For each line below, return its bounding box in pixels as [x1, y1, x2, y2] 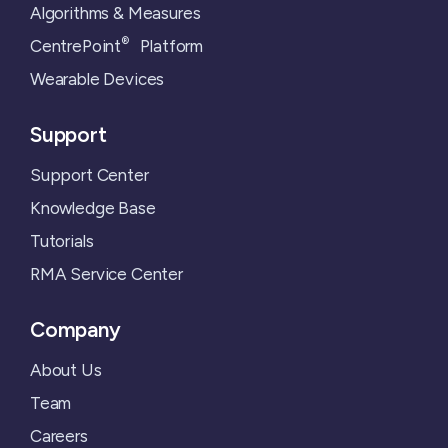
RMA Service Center [30, 263, 183, 284]
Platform [128, 36, 204, 57]
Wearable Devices [30, 69, 165, 90]
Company [30, 316, 121, 342]
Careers [30, 425, 88, 446]
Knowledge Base [30, 197, 156, 218]
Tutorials [30, 230, 94, 251]
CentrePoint [30, 36, 122, 57]
